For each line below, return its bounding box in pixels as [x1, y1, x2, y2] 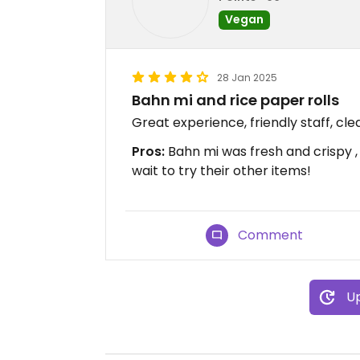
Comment [238, 226, 304, 244]
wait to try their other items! [132, 162, 311, 180]
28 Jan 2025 [217, 71, 277, 84]
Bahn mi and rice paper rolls [132, 90, 339, 110]
